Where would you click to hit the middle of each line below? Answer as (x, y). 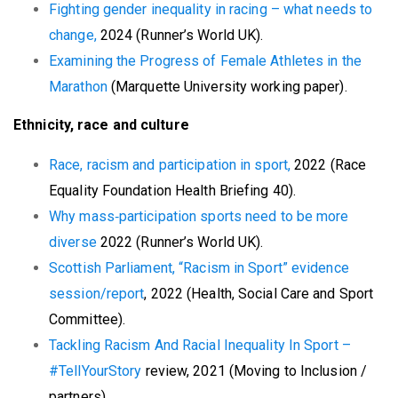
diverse (75, 243)
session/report (97, 294)
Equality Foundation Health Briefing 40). (173, 191)
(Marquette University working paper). (229, 86)
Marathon (80, 86)
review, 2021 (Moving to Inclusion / (256, 371)
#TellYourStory (97, 371)
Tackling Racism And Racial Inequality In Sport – (200, 346)
